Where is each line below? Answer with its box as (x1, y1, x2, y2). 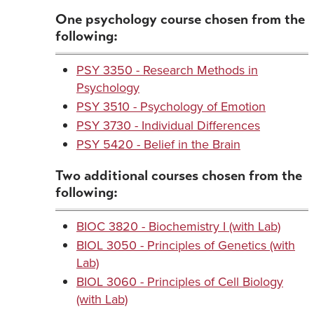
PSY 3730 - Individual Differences (76, 116, 260, 135)
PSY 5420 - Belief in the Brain (76, 135, 240, 153)
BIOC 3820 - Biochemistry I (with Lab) (76, 217, 280, 235)
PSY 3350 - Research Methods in (76, 61, 258, 79)
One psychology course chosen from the (55, 11, 305, 28)
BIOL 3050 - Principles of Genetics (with (76, 236, 295, 254)
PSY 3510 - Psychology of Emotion (76, 97, 266, 116)
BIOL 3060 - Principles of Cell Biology (76, 273, 283, 291)
